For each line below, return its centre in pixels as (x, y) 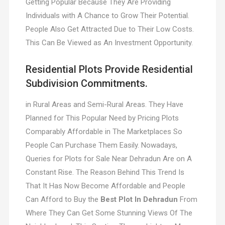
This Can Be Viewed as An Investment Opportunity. (109, 43)
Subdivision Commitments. (86, 84)
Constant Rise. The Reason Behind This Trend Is (105, 173)
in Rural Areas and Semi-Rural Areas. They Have (104, 105)
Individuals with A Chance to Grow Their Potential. (107, 16)
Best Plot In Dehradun (139, 200)
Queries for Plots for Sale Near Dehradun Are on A (108, 159)
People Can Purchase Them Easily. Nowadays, (101, 145)
